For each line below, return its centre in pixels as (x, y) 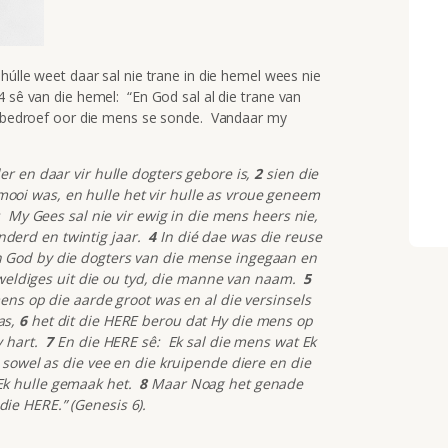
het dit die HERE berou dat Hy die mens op (170, 320)
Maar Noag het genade (225, 383)
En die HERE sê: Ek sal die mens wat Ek (187, 341)
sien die (292, 173)
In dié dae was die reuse (241, 236)
